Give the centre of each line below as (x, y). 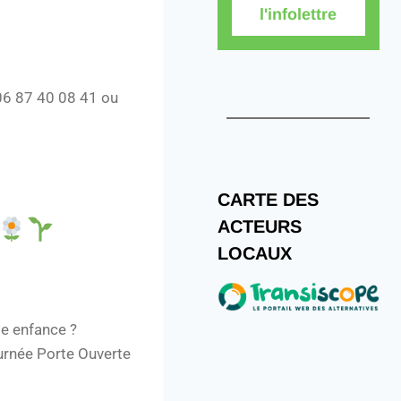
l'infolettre (299, 14)
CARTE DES (268, 199)
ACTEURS (259, 226)
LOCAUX (254, 253)
